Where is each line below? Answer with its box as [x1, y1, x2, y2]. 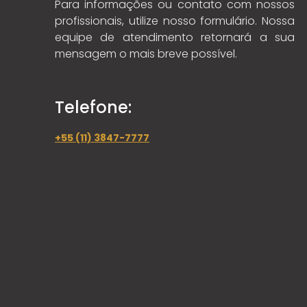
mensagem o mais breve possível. [55, 46, 237, 62]
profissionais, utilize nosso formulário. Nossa [55, 13, 295, 29]
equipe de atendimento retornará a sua [55, 29, 295, 45]
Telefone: [55, 96, 132, 119]
